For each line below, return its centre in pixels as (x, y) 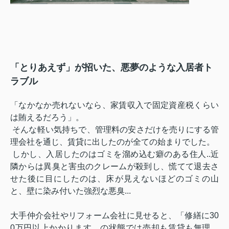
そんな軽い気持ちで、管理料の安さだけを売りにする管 (114, 130)
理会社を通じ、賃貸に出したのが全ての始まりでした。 (112, 142)
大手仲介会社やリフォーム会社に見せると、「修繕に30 (114, 216)
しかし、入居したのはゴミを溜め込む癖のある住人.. (110, 154)
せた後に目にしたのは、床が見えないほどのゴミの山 (114, 179)
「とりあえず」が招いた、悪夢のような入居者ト (111, 68)
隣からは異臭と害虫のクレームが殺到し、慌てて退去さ (114, 167)
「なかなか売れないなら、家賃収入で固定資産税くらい (114, 105)
